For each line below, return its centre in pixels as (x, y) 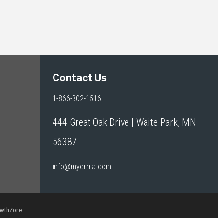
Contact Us (80, 78)
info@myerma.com (82, 167)
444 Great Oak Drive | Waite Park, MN (125, 122)
